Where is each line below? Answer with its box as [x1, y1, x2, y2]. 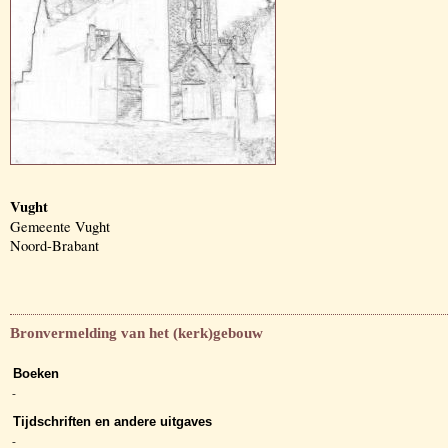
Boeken [13, 366, 59, 382]
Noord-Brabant [10, 236, 99, 255]
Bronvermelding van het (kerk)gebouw [10, 325, 263, 341]
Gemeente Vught [10, 217, 110, 236]
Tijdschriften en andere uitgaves [13, 414, 212, 430]
